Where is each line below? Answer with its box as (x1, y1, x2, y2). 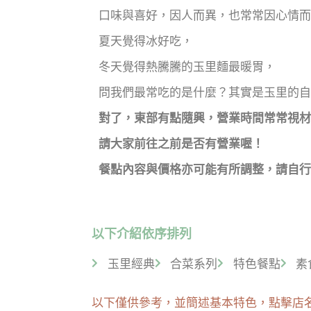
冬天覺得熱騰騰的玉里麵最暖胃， (99, 59, 276, 74)
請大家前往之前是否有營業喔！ (99, 136, 264, 151)
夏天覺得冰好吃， (99, 33, 193, 48)
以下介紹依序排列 (92, 226, 192, 241)
